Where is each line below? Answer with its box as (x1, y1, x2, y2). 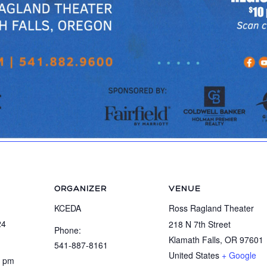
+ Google (221, 249, 256, 261)
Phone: (54, 224, 81, 236)
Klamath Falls (168, 234, 220, 246)
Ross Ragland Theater (168, 202, 254, 214)
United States (168, 249, 219, 261)
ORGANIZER (54, 184, 107, 193)
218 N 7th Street (168, 218, 231, 230)
